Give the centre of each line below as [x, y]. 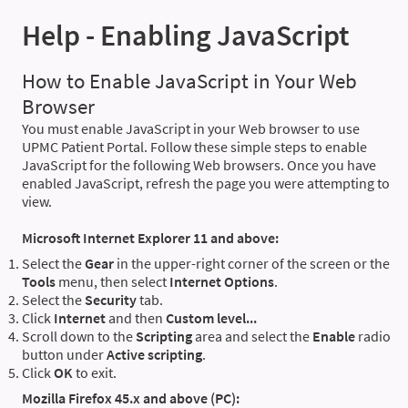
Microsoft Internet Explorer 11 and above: [150, 238]
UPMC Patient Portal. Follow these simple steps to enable [194, 147]
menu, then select [112, 282]
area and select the [252, 337]
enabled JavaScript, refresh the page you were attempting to [206, 184]
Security [111, 300]
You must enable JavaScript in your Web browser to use [191, 129]
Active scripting [154, 355]
